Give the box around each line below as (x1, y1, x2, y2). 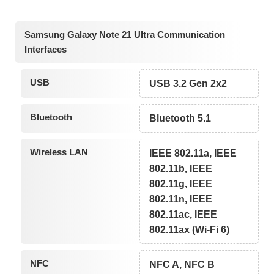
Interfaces (24, 44, 67, 55)
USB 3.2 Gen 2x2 (149, 78, 228, 89)
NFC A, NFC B (149, 259, 215, 270)
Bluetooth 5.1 (149, 113, 212, 124)
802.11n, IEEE (149, 194, 213, 205)
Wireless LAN (29, 147, 88, 158)
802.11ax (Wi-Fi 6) (149, 224, 230, 235)
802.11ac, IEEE (149, 209, 218, 220)
